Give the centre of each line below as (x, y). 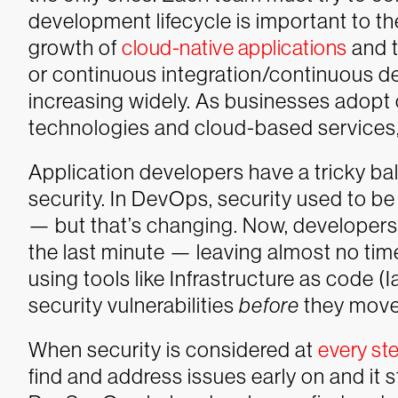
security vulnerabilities (134, 305)
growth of (75, 47)
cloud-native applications (235, 47)
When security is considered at (173, 349)
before (269, 305)
